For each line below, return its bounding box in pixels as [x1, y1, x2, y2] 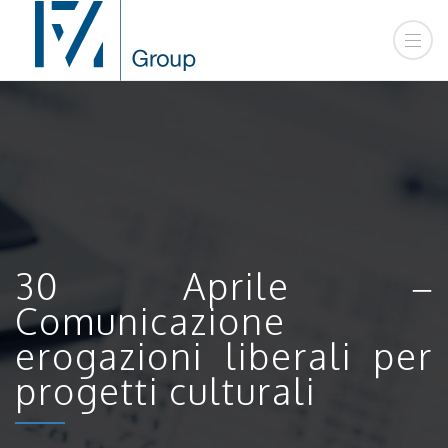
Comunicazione [15, 297, 286, 343]
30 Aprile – [15, 262, 433, 308]
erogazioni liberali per [15, 332, 433, 378]
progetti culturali [15, 367, 316, 413]
